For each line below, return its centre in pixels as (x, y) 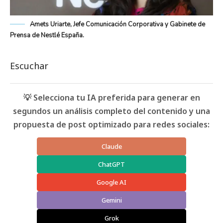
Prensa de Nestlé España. (47, 35)
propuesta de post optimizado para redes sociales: (111, 124)
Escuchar (29, 65)
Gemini (111, 200)
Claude (111, 146)
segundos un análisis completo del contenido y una (111, 111)
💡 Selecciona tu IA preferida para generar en (111, 97)
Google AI (111, 182)
